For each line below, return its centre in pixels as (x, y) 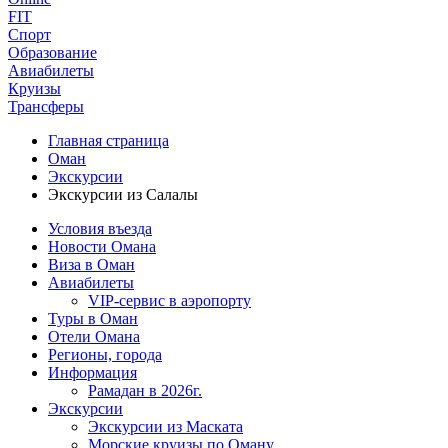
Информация (92, 372)
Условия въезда (100, 228)
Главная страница (108, 140)
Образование (52, 52)
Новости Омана (102, 246)
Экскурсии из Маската (165, 426)
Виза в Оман (91, 264)
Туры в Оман (93, 318)
